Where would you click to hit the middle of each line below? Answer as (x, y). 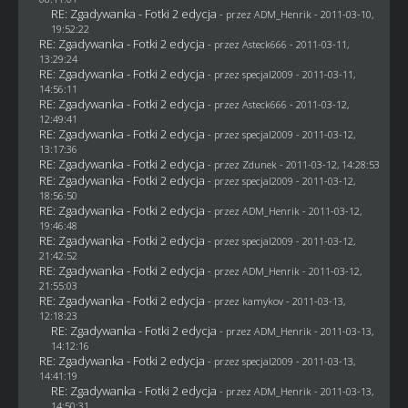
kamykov (262, 301)
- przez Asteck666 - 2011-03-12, (278, 104)
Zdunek (259, 164)
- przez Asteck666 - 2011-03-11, (278, 44)
